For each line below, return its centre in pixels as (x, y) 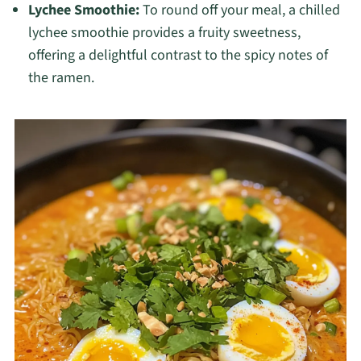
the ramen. (61, 78)
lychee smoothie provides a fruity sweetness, (164, 33)
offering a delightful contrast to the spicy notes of (178, 56)
